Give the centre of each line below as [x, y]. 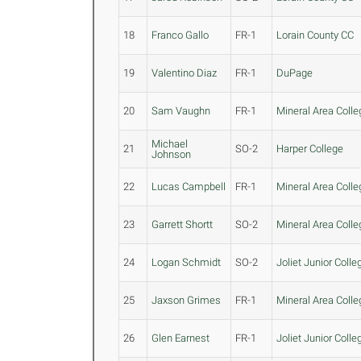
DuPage [295, 73]
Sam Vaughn [181, 111]
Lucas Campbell [189, 187]
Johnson [172, 154]
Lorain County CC [315, 35]
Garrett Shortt [183, 224]
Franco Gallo [180, 35]
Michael [170, 144]
